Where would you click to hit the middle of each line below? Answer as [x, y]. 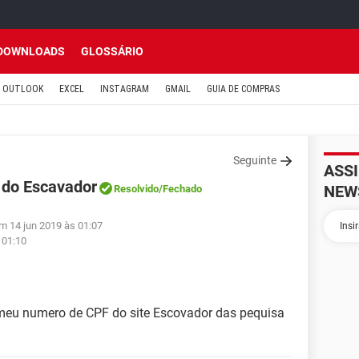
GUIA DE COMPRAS [243, 89]
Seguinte [255, 160]
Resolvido [136, 189]
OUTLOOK [23, 89]
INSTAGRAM [125, 89]
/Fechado [180, 189]
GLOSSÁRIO [112, 51]
